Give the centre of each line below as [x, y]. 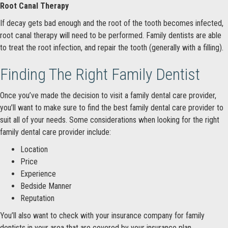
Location [34, 149]
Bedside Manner [46, 186]
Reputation [37, 198]
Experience [38, 174]
